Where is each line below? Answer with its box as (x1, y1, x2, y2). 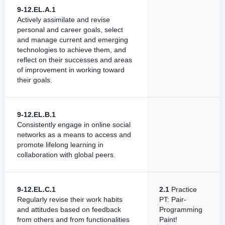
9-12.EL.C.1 (17, 185, 56, 193)
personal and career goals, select (17, 26, 123, 34)
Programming (159, 205, 202, 213)
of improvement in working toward (17, 66, 125, 74)
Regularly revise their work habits (17, 195, 123, 203)
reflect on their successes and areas (17, 56, 132, 64)
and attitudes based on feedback (17, 205, 121, 213)
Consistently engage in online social (17, 121, 131, 129)
